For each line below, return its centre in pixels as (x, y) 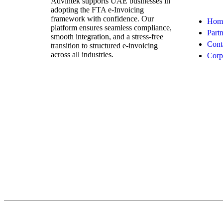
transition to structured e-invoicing (104, 46)
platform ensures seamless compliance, (111, 28)
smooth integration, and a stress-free (107, 37)
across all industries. (82, 55)
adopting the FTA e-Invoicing (97, 10)
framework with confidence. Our (102, 19)
